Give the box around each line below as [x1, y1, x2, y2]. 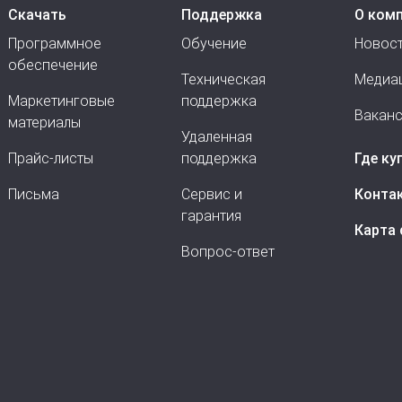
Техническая [181, 71, 266, 88]
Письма [8, 186, 59, 203]
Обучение [181, 35, 247, 52]
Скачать [8, 6, 66, 23]
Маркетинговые [8, 92, 115, 109]
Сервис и [181, 186, 242, 203]
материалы [8, 114, 81, 131]
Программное [8, 35, 101, 52]
